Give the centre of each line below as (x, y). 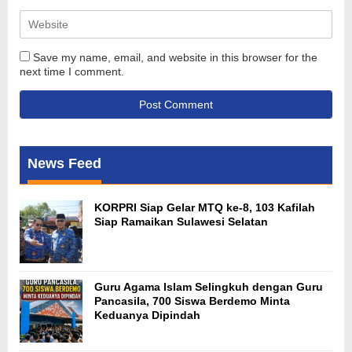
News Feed (64, 163)
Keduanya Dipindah (147, 315)
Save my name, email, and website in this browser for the (175, 57)
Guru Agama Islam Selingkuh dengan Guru (209, 286)
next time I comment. (72, 71)
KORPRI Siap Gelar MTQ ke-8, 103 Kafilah (205, 207)
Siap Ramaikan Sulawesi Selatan (181, 221)
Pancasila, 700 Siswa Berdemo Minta (192, 301)
